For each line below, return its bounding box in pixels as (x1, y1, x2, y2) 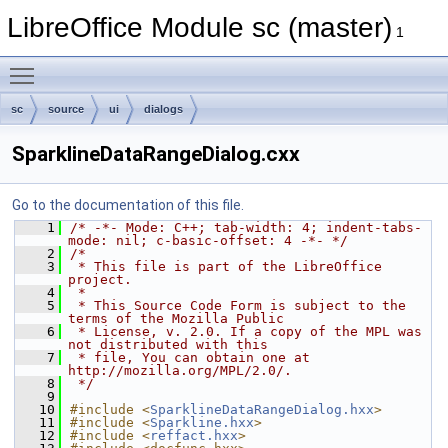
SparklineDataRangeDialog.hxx (150, 402, 374, 417)
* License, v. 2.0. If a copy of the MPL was (70, 324, 422, 339)
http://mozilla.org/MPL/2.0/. (68, 363, 292, 378)
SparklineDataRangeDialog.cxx (12, 142, 300, 166)
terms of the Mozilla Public (68, 311, 284, 326)
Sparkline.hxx (150, 415, 254, 430)
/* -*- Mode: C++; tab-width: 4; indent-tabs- (70, 220, 422, 235)
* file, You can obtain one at (70, 350, 310, 365)
